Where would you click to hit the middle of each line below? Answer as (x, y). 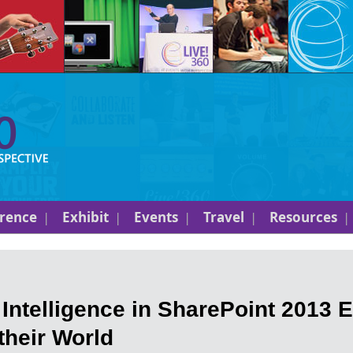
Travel (223, 217)
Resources (303, 217)
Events (156, 217)
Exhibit (85, 217)
